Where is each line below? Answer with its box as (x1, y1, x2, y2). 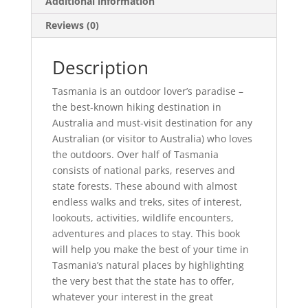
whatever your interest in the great (52, 290, 213, 304)
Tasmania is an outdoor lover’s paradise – (52, 85, 243, 98)
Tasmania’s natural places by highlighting (52, 258, 244, 272)
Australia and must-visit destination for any (52, 116, 252, 130)
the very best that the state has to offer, (52, 274, 234, 288)
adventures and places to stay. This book (52, 227, 240, 241)
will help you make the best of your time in (52, 243, 249, 256)
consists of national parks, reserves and (52, 164, 235, 177)
